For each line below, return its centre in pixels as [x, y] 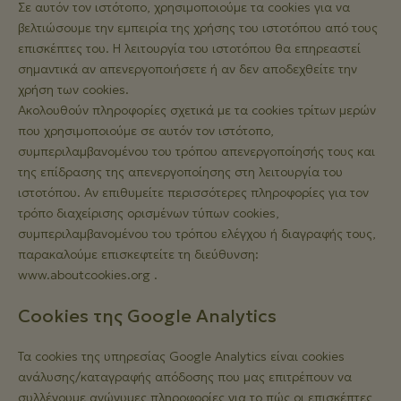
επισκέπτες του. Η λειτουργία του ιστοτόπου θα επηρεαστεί [189, 48]
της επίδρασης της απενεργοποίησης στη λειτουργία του [180, 172]
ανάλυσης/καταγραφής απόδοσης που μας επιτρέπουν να [185, 377]
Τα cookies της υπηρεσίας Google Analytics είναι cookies [181, 356]
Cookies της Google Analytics [147, 316]
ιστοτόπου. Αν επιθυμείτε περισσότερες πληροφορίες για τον [193, 192]
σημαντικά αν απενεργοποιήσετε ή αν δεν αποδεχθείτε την [188, 69]
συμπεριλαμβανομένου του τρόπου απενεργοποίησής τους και [196, 151]
